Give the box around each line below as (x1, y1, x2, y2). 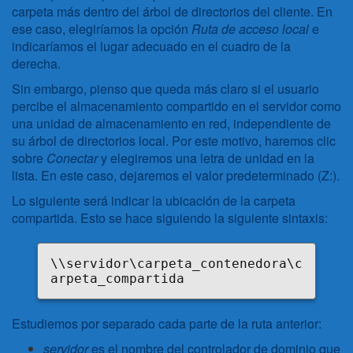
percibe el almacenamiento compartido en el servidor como (12, 97, 341, 116)
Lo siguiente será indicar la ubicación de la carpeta (12, 191, 295, 210)
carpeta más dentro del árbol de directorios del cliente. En (12, 2, 333, 21)
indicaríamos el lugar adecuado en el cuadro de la (12, 37, 291, 56)
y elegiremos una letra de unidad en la (98, 149, 314, 168)
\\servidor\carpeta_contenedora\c (50, 256, 303, 272)
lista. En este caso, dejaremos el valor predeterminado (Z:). (12, 166, 340, 185)
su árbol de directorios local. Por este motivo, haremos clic (12, 132, 336, 150)
